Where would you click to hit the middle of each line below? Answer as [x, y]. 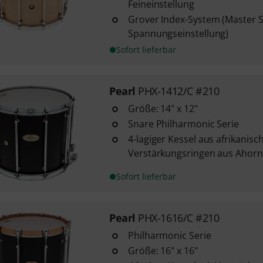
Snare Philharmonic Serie [183, 124]
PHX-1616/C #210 [179, 218]
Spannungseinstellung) [178, 33]
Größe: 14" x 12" [163, 109]
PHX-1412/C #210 [179, 91]
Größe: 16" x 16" [163, 251]
